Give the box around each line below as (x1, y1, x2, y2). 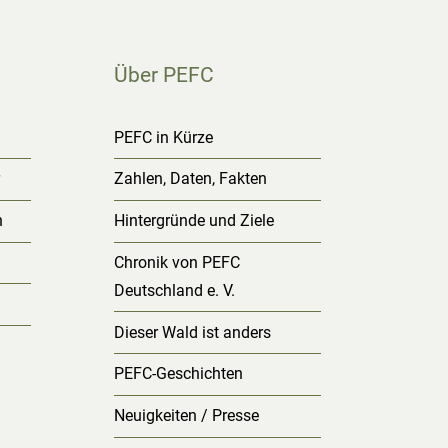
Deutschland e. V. (113, 280, 235, 300)
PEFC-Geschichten (113, 364, 243, 384)
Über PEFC (113, 62, 214, 87)
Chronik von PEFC (113, 252, 240, 272)
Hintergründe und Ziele (113, 211, 274, 231)
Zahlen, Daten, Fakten (113, 169, 267, 189)
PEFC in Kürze (113, 127, 213, 147)
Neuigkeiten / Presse (113, 406, 259, 426)
